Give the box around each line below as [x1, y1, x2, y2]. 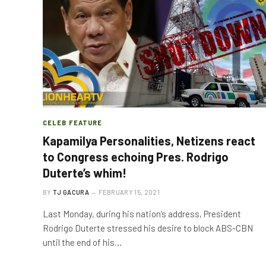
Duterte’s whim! [43, 165, 126, 180]
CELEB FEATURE [43, 118, 103, 126]
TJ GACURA [53, 188, 89, 196]
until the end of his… [43, 236, 122, 248]
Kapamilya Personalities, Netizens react [43, 133, 255, 148]
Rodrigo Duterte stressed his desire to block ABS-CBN [43, 222, 253, 233]
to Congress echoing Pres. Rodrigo [43, 149, 229, 164]
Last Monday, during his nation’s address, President [43, 208, 241, 219]
